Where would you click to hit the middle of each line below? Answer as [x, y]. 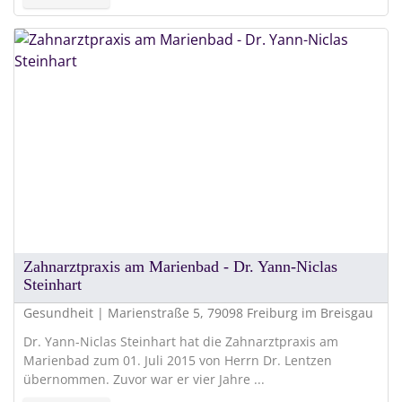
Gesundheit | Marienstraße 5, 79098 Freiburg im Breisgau [198, 313]
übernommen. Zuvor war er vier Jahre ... [144, 380]
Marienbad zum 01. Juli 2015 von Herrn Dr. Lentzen [178, 361]
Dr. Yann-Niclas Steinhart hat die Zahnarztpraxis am [181, 342]
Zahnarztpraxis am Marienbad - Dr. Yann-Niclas [180, 267]
